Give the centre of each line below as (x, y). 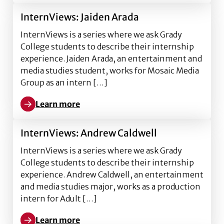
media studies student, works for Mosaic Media (110, 70)
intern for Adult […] (59, 198)
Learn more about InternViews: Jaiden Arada (105, 110)
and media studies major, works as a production (110, 186)
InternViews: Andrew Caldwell (89, 133)
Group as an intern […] (64, 82)
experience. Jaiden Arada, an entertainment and (111, 58)
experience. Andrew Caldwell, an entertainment (112, 174)
